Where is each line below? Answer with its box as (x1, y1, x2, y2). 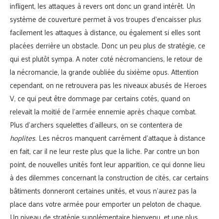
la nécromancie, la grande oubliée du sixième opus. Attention (10, 65, 198, 78)
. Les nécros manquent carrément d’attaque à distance (35, 131, 205, 144)
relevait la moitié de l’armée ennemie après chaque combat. (10, 104, 197, 118)
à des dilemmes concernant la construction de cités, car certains (10, 170, 209, 184)
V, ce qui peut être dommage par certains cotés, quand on (10, 91, 190, 105)
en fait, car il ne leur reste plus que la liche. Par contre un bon (10, 144, 199, 157)
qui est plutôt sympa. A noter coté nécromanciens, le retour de (10, 51, 202, 65)
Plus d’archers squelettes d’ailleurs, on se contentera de (10, 117, 182, 131)
